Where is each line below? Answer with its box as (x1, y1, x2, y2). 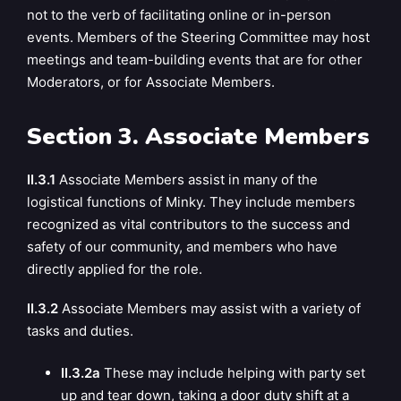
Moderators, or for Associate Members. (27, 73, 275, 90)
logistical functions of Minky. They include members (27, 193, 355, 210)
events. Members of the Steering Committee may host (27, 29, 370, 46)
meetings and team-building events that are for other (27, 51, 363, 68)
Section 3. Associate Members (27, 120, 370, 152)
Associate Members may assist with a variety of (58, 299, 361, 317)
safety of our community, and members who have (27, 238, 337, 255)
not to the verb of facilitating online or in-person (27, 6, 331, 23)
